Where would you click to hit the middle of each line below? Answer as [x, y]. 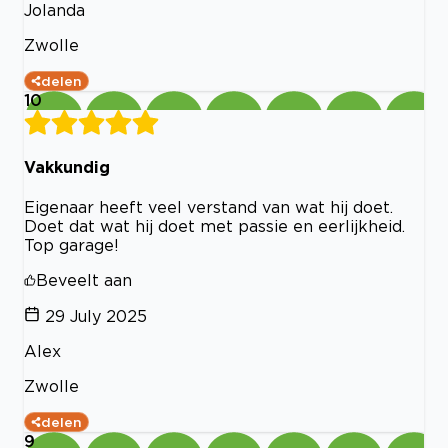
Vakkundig [67, 166]
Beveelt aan [84, 280]
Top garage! [71, 245]
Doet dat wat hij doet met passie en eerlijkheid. [214, 226]
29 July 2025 [96, 316]
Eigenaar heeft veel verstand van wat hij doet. [208, 207]
